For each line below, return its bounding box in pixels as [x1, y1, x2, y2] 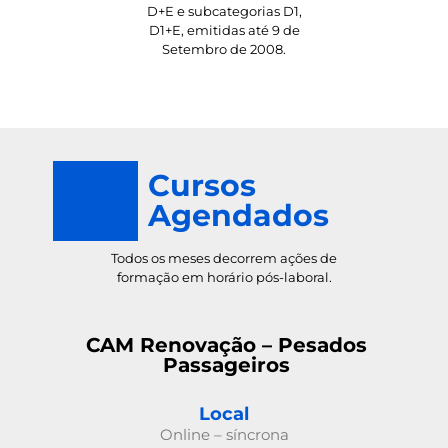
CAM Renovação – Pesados [86, 332, 367, 357]
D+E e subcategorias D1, [146, 2, 302, 19]
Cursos [148, 166, 257, 204]
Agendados [148, 196, 330, 234]
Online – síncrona [159, 424, 289, 444]
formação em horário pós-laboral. [116, 269, 332, 286]
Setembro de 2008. [162, 40, 286, 57]
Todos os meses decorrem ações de [111, 250, 337, 267]
